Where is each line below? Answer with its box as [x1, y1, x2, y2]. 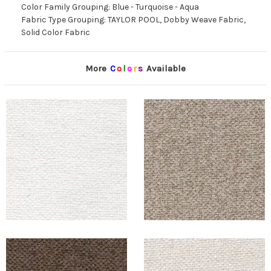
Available [144, 63, 186, 74]
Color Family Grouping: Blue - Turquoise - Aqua [21, 2, 199, 13]
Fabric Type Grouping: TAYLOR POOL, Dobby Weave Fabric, [21, 15, 246, 25]
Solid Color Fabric [21, 27, 90, 38]
